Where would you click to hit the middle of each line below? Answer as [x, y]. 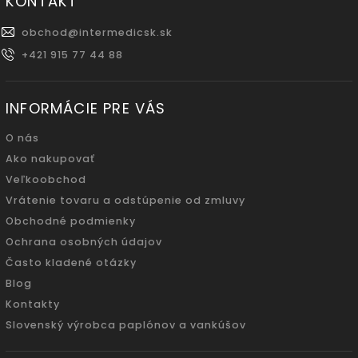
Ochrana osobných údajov [84, 242]
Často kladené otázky [71, 263]
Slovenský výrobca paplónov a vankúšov [126, 325]
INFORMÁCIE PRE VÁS [86, 109]
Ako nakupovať [50, 159]
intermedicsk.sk [126, 33]
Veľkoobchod [46, 180]
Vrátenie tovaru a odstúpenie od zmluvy [125, 201]
